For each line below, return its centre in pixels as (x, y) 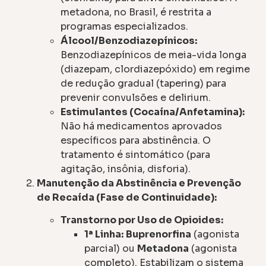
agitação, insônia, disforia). (126, 169)
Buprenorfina (159, 235)
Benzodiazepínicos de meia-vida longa (154, 55)
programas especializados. (125, 26)
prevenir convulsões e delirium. (136, 97)
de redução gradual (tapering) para (144, 83)
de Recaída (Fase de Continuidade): (127, 197)
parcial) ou (111, 249)
